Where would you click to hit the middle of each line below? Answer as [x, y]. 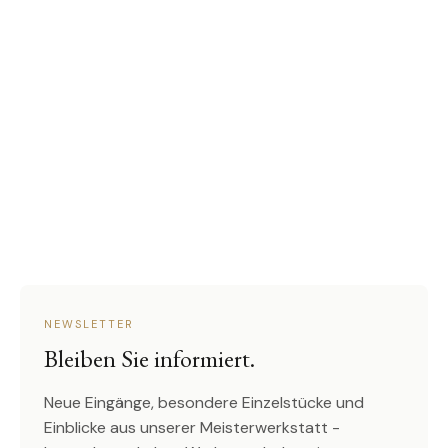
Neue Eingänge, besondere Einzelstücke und [204, 403]
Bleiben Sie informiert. [149, 359]
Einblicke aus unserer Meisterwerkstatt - [192, 428]
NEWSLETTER [89, 324]
